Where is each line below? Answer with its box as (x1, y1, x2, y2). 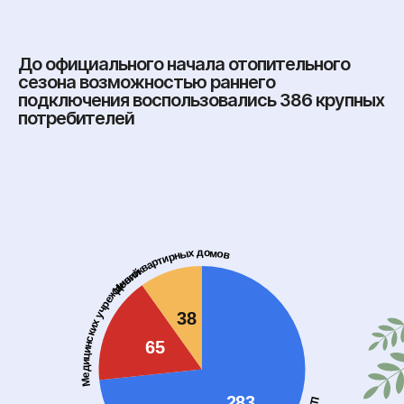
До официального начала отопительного (18, 50, 350, 78)
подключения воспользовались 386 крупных (18, 86, 384, 114)
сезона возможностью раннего (18, 68, 275, 96)
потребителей (18, 104, 138, 132)
